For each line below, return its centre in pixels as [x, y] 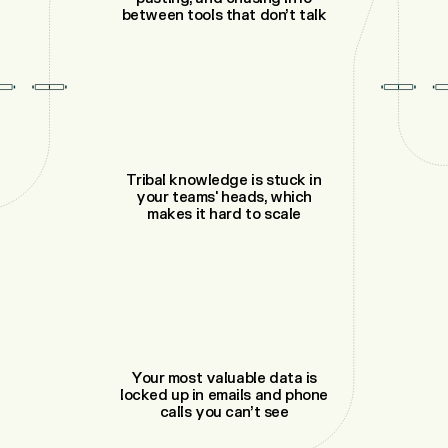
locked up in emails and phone [224, 395]
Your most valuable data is [224, 378]
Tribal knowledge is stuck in [224, 180]
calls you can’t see [224, 412]
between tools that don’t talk [224, 16]
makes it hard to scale [224, 214]
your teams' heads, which [224, 197]
